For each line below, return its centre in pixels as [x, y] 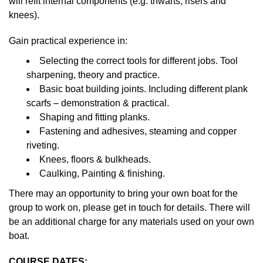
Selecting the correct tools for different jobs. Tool [139, 60]
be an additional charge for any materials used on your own [131, 221]
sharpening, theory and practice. [93, 75]
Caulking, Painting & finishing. [102, 173]
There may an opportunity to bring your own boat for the [123, 193]
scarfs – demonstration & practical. [98, 103]
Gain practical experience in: [68, 41]
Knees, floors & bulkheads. [95, 159]
